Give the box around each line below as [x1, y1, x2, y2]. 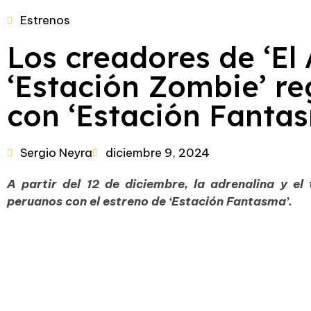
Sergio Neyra [20, 145, 92, 161]
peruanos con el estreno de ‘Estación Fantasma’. [7, 194, 292, 210]
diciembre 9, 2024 [106, 145, 210, 161]
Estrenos [20, 12, 70, 28]
